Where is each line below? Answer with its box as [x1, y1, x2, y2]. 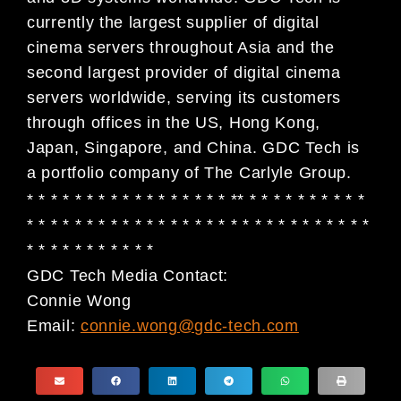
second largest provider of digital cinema [27, 64, 341, 82]
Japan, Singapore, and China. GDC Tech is [27, 139, 361, 158]
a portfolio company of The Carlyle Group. [27, 164, 352, 183]
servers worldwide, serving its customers [27, 89, 342, 107]
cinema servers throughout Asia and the [27, 38, 335, 57]
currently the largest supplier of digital [27, 13, 320, 32]
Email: [27, 317, 81, 336]
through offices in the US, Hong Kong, [27, 114, 320, 132]
